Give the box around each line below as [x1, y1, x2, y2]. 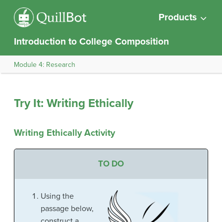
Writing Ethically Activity [14, 127, 115, 138]
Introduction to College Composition [14, 36, 169, 47]
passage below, [40, 203, 94, 214]
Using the [40, 191, 74, 201]
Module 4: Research [14, 60, 75, 69]
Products [159, 11, 197, 23]
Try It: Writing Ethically [14, 96, 133, 111]
